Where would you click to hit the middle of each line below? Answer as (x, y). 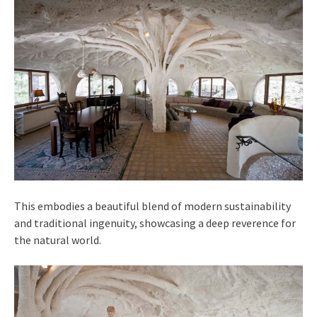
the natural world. (58, 240)
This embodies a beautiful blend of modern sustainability (152, 206)
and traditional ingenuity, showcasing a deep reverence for (155, 223)
